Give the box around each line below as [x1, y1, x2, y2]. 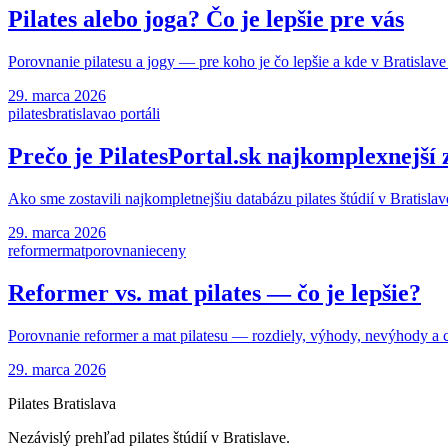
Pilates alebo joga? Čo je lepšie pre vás [8, 6, 404, 33]
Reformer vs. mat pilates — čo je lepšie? [8, 279, 421, 306]
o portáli [108, 105, 160, 123]
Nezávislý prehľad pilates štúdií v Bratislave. [8, 428, 290, 446]
